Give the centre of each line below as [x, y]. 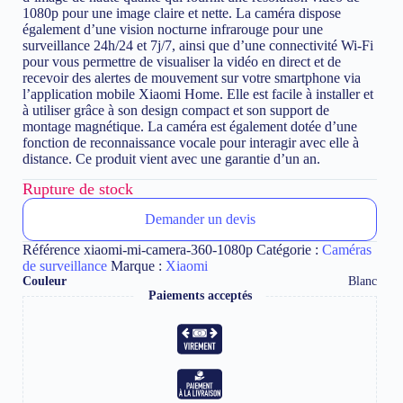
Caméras [347, 250]
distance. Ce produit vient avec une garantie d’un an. [171, 159]
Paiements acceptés [200, 296]
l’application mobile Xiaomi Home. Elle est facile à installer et [198, 94]
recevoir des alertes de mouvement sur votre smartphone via [192, 78]
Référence [53, 250]
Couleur [45, 282]
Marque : [138, 266]
